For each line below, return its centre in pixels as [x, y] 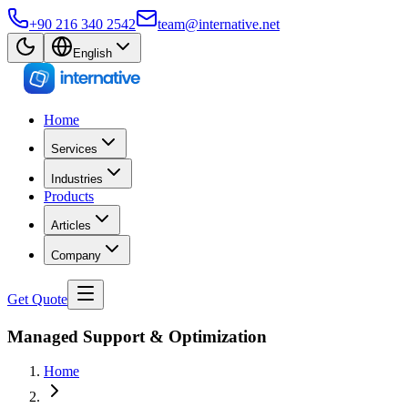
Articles [71, 225]
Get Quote [37, 299]
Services [74, 149]
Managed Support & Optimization [137, 336]
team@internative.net [219, 24]
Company [76, 255]
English [92, 53]
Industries [77, 179]
